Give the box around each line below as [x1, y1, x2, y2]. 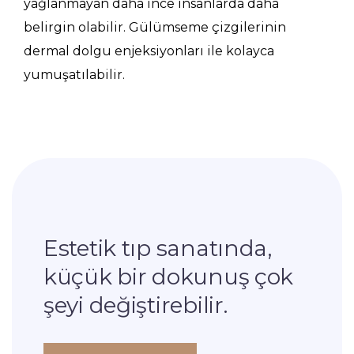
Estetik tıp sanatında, [43, 235, 272, 262]
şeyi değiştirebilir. [43, 292, 228, 318]
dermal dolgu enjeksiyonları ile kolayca [24, 43, 274, 58]
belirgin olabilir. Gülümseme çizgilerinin [24, 20, 286, 35]
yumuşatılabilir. [24, 67, 125, 82]
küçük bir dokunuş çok [43, 263, 294, 290]
